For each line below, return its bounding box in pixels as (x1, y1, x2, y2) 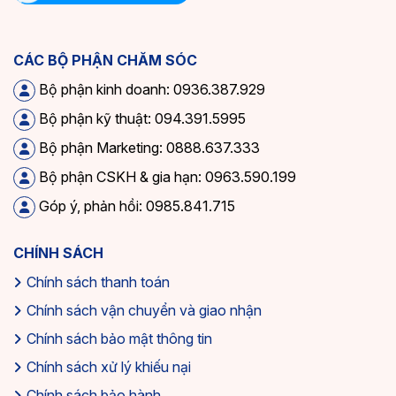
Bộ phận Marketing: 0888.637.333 (35, 138, 260, 156)
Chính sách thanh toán (27, 272, 170, 291)
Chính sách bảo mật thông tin (27, 329, 212, 347)
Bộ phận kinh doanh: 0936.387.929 (35, 80, 265, 98)
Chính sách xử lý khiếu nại (27, 357, 191, 376)
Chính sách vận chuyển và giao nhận (27, 301, 262, 319)
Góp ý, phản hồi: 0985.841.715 (35, 196, 235, 215)
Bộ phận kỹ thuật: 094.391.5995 (35, 109, 246, 127)
